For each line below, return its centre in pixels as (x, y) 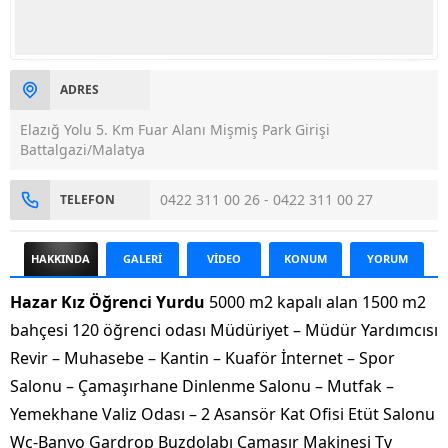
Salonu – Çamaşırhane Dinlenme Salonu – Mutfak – (202, 386)
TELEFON (87, 200)
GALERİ (142, 259)
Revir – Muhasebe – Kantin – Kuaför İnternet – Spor (202, 358)
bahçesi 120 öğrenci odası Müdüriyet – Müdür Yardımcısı (224, 330)
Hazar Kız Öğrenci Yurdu (107, 302)
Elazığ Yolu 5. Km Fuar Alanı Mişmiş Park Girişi (175, 130)
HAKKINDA (61, 259)
